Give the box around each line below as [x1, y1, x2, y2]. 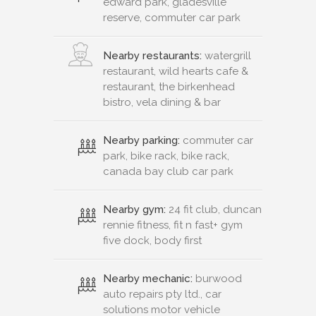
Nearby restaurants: [103, 49, 202, 63]
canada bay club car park [103, 165, 233, 178]
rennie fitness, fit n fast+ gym [103, 219, 243, 232]
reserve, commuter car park [103, 11, 241, 25]
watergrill [202, 49, 251, 63]
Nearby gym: [103, 203, 166, 217]
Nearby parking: [103, 134, 180, 147]
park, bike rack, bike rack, [103, 150, 229, 163]
